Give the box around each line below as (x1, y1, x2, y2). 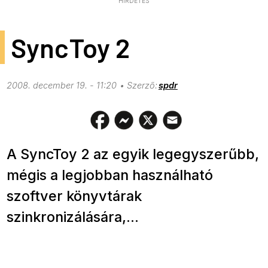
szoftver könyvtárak (7, 187, 142, 205)
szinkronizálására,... (7, 208, 139, 226)
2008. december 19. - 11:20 (7, 80, 117, 92)
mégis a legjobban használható (7, 166, 214, 184)
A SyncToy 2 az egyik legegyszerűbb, (7, 145, 260, 163)
